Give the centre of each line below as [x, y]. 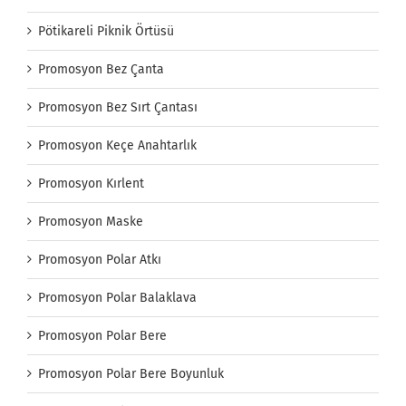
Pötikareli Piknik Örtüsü [106, 31]
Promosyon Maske [91, 221]
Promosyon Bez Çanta [101, 69]
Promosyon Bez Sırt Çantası [118, 107]
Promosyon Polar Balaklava [117, 297]
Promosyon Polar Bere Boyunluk [131, 373]
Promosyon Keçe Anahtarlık [117, 145]
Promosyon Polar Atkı [100, 259]
